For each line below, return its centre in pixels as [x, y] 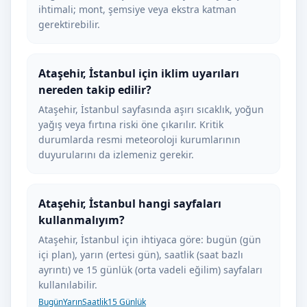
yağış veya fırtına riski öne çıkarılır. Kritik [131, 124]
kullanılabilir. [68, 285]
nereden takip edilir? [95, 90]
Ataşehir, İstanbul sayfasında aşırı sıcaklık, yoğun [151, 109]
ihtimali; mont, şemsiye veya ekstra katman [137, 9]
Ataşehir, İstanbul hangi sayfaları [130, 204]
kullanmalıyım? [82, 220]
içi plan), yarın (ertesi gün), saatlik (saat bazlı [141, 255]
